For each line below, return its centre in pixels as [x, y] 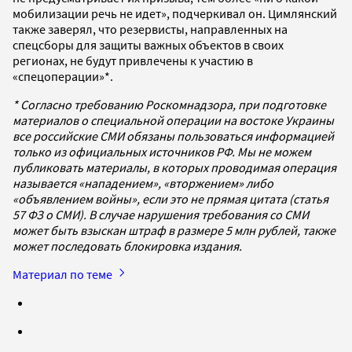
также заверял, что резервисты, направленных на [150, 29]
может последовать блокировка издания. [127, 246]
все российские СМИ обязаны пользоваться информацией [173, 136]
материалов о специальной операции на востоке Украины [173, 120]
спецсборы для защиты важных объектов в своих [148, 44]
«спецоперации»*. [64, 76]
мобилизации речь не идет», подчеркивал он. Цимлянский [175, 13]
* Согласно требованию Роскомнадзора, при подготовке [169, 104]
